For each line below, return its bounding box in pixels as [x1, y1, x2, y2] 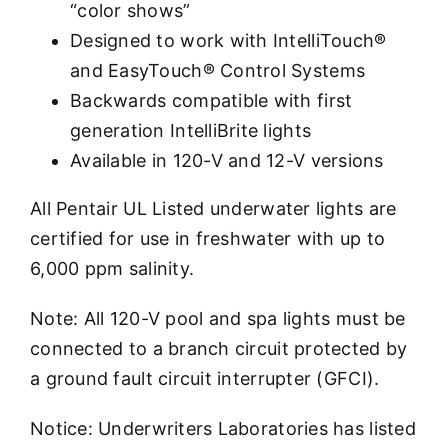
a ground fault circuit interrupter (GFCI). [30, 368, 380, 390]
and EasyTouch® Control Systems [70, 60, 366, 82]
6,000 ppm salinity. [30, 258, 195, 280]
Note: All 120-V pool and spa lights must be [30, 308, 406, 330]
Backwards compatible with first [70, 90, 353, 112]
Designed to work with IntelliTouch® [70, 30, 387, 52]
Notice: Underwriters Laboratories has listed [30, 418, 416, 440]
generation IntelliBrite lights [70, 120, 312, 142]
